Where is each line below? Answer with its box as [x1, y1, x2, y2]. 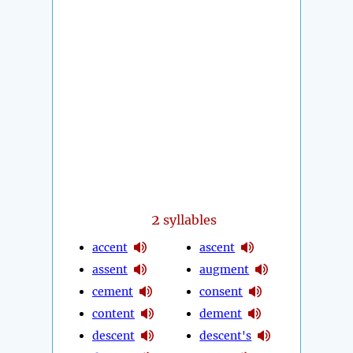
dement [199, 306, 243, 321]
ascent [199, 240, 236, 255]
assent [92, 262, 128, 277]
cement [92, 284, 133, 299]
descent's [199, 328, 252, 343]
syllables [160, 212, 217, 229]
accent [92, 240, 128, 255]
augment [199, 262, 250, 277]
